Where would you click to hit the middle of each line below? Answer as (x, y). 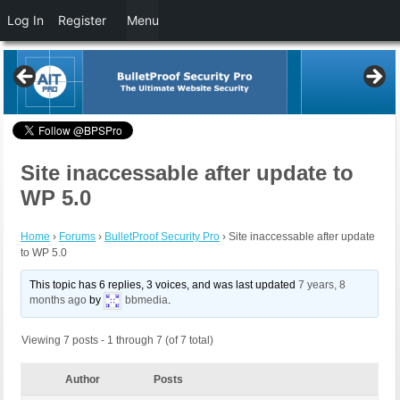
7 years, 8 (322, 285)
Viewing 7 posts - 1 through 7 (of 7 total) (117, 341)
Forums (77, 237)
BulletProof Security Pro (162, 237)
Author (82, 380)
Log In (25, 20)
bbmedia (147, 300)
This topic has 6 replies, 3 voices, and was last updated (164, 285)
